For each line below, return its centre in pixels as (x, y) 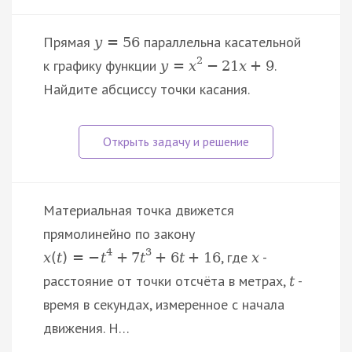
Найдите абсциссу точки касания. (147, 89)
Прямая (69, 42)
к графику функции (102, 65)
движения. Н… (86, 328)
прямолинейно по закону (119, 233)
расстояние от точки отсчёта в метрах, (166, 280)
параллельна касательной (221, 42)
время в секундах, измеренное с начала (164, 304)
